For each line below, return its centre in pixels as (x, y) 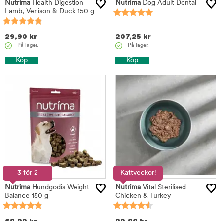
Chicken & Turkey (143, 196)
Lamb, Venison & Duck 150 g (50, 12)
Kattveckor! (138, 173)
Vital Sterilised (163, 188)
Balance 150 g (27, 196)
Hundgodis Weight (60, 188)
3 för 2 (28, 173)
